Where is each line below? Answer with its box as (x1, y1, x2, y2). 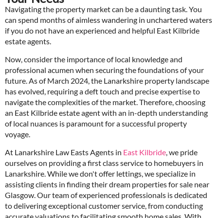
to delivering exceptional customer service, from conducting (5, 201, 203, 210)
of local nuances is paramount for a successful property (5, 119, 187, 128)
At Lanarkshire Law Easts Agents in (5, 147, 123, 157)
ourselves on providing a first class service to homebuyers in (5, 158, 203, 167)
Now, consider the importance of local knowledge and (5, 54, 182, 64)
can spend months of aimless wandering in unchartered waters (5, 15, 212, 24)
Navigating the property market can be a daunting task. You (5, 4, 202, 14)
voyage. (5, 129, 30, 139)
